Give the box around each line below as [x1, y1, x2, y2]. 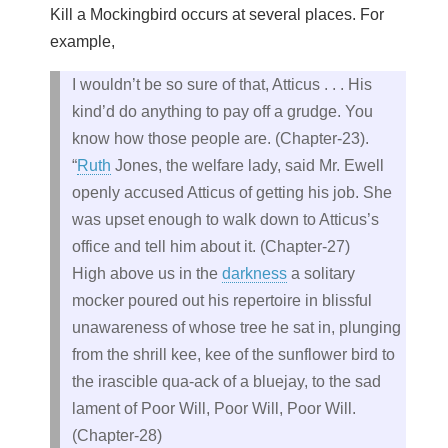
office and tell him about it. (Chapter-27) [72, 237, 350, 255]
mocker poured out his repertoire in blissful [72, 291, 372, 309]
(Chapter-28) [72, 426, 162, 444]
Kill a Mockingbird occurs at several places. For [50, 5, 384, 23]
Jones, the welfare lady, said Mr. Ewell [111, 156, 384, 174]
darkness [222, 264, 287, 282]
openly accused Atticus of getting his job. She [72, 183, 392, 201]
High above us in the [72, 264, 222, 282]
